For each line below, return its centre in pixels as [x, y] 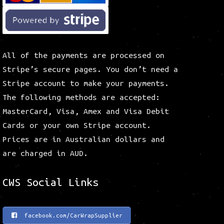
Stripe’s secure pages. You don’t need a [90, 69]
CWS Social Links [50, 182]
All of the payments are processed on [83, 55]
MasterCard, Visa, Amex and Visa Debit [86, 111]
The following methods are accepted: [81, 97]
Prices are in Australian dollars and [83, 139]
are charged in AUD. [45, 153]
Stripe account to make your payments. [86, 83]
